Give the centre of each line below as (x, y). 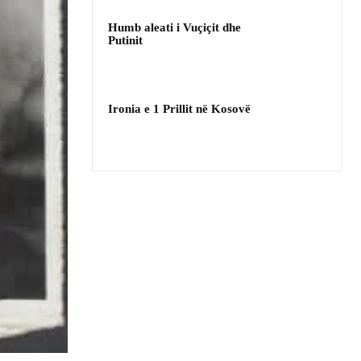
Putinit (125, 41)
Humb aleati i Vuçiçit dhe (174, 28)
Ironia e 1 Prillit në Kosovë (179, 108)
